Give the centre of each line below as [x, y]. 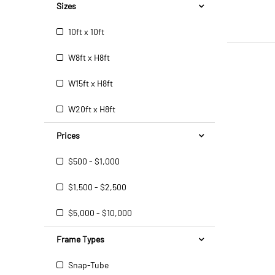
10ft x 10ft [85, 32]
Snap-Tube [87, 265]
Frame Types [80, 239]
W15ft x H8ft [90, 83]
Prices [68, 135]
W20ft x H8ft [91, 109]
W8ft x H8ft [88, 57]
